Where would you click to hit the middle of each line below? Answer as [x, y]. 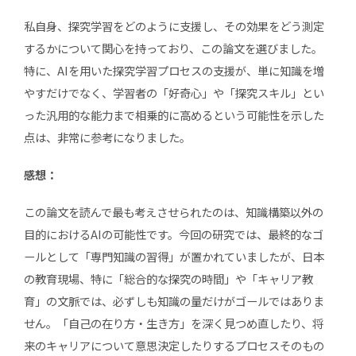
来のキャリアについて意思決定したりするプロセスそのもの [174, 345]
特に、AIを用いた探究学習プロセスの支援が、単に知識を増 [174, 70]
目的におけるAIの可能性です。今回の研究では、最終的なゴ [173, 234]
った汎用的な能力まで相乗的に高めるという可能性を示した [174, 114]
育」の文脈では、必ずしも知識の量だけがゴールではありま [174, 300]
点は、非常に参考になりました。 [107, 137]
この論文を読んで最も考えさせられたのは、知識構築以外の [173, 211]
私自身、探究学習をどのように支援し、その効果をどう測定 [174, 25]
